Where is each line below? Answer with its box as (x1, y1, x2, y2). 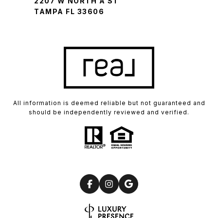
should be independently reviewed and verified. (29, 108, 189, 116)
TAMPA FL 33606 (34, 7, 104, 16)
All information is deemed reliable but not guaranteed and (13, 99, 205, 107)
